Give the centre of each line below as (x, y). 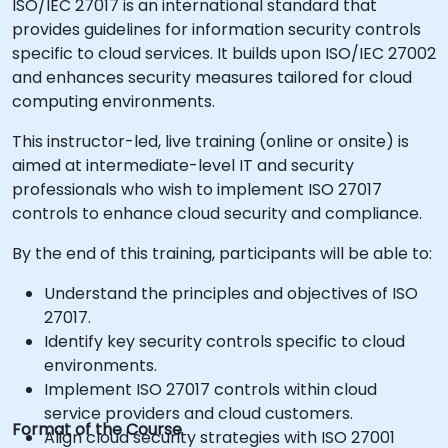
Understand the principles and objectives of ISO (231, 293)
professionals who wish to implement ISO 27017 (197, 189)
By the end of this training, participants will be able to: (222, 253)
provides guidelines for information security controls (216, 29)
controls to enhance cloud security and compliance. (217, 213)
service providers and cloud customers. (198, 413)
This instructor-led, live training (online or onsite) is (210, 141)
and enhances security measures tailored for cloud (212, 77)
